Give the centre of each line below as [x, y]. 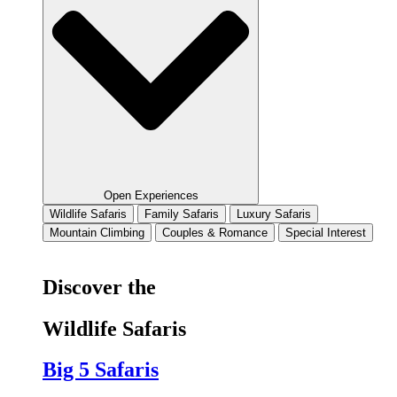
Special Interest [326, 232]
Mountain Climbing [97, 232]
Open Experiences [151, 195]
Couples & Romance [215, 232]
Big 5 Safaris [101, 370]
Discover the [99, 287]
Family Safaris [182, 214]
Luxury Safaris [274, 214]
